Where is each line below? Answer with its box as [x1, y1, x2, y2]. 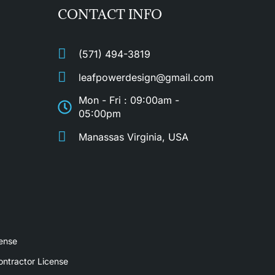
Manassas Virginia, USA [78, 130, 188, 143]
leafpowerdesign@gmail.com [78, 71, 214, 83]
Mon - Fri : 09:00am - [78, 94, 179, 107]
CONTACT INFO [58, 6, 163, 23]
